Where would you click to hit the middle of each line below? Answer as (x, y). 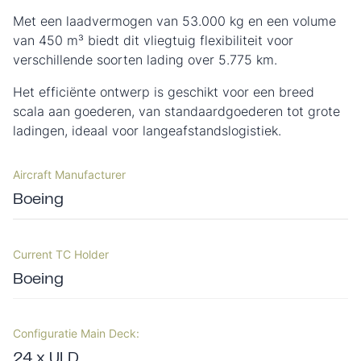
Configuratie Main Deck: (76, 334)
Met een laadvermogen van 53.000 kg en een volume (174, 21)
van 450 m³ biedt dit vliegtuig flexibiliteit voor (153, 40)
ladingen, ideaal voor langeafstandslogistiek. (147, 131)
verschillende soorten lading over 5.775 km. (145, 60)
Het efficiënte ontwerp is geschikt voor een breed (164, 92)
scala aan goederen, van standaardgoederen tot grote (176, 111)
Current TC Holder (61, 254)
